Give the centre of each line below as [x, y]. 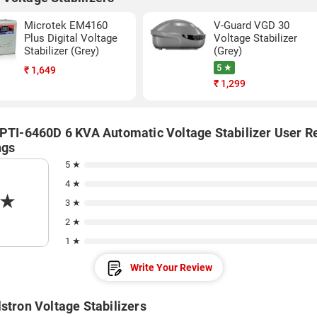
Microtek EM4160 [66, 25]
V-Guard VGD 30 [252, 25]
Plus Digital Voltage [71, 38]
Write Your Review [171, 267]
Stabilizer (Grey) [62, 51]
